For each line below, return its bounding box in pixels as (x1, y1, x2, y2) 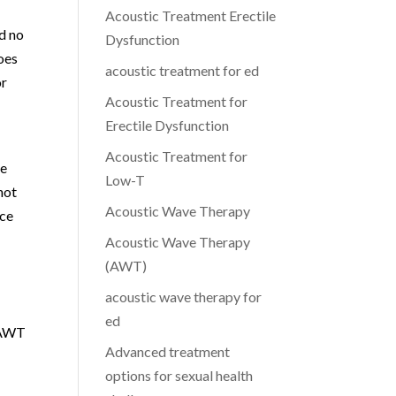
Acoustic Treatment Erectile (105, 7, 277, 24)
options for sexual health (105, 367, 254, 384)
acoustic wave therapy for (105, 288, 263, 305)
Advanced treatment (105, 343, 231, 360)
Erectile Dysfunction (105, 117, 230, 133)
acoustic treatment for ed (105, 62, 260, 79)
